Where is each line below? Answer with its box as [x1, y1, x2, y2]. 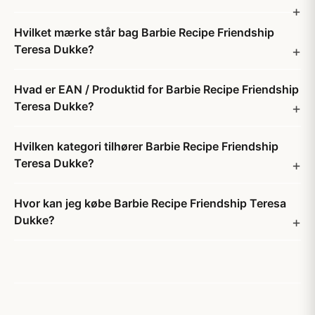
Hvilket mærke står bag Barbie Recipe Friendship [14, 25, 274, 39]
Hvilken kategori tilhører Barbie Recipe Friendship [14, 139, 278, 153]
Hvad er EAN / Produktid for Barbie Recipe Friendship [14, 82, 299, 96]
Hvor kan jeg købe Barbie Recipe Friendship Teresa [14, 196, 286, 210]
